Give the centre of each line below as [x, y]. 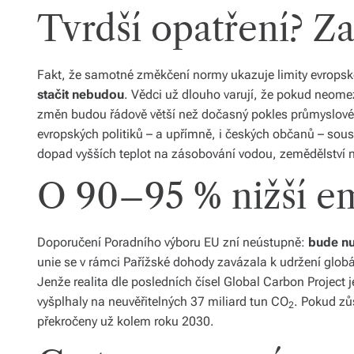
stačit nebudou [81, 95]
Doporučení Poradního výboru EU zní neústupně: [173, 243]
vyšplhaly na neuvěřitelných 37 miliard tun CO [163, 302]
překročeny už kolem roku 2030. [126, 322]
